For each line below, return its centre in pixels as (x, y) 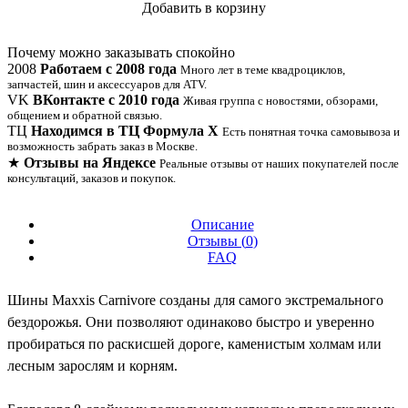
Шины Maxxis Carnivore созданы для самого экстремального (195, 301)
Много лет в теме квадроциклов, (263, 70)
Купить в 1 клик (204, 38)
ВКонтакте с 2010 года (106, 100)
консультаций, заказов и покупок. (92, 178)
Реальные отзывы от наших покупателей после (279, 164)
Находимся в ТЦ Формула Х (125, 131)
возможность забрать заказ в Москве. (102, 147)
